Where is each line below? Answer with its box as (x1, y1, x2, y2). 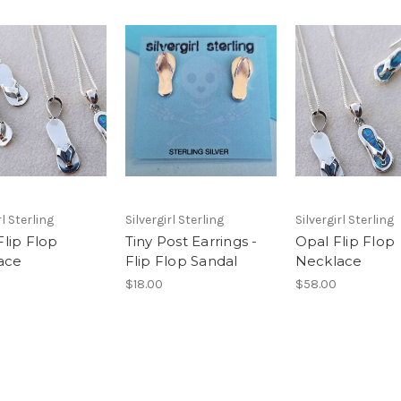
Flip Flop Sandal (124, 252, 238, 269)
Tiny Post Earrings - (124, 232, 258, 250)
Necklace (294, 252, 363, 269)
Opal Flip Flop (294, 232, 395, 250)
